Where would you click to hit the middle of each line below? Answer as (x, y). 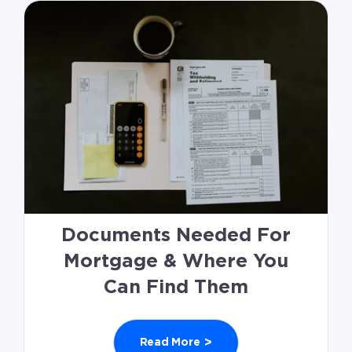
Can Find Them (176, 288)
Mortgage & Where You (176, 262)
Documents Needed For (176, 236)
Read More (170, 342)
